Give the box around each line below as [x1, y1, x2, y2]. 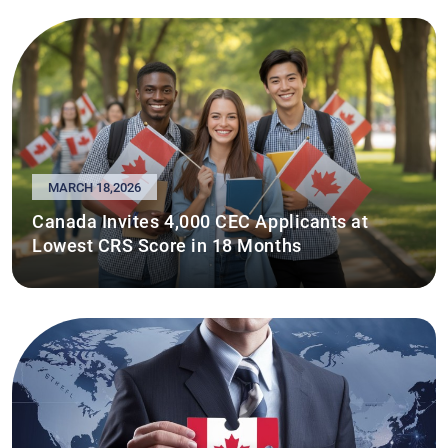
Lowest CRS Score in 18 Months [32, 233, 302, 255]
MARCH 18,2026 [48, 178, 141, 194]
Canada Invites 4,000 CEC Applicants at [32, 209, 369, 231]
